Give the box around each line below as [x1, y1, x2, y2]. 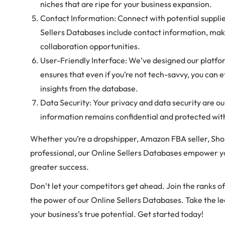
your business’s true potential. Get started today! [30, 209, 204, 219]
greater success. [30, 162, 89, 172]
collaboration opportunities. [40, 41, 141, 51]
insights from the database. [40, 83, 139, 93]
